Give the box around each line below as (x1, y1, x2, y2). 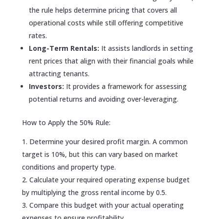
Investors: (28, 81, 66, 91)
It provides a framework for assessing (66, 81, 187, 91)
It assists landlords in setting (101, 43, 193, 53)
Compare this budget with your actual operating (29, 200, 184, 210)
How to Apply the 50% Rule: (22, 117, 110, 127)
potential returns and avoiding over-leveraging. (28, 94, 178, 104)
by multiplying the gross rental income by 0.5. (22, 187, 167, 197)
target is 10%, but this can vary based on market (22, 149, 178, 159)
